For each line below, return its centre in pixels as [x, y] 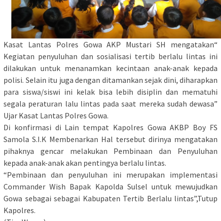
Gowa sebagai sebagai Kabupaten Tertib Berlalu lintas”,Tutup [110, 198]
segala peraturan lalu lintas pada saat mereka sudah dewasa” [110, 103]
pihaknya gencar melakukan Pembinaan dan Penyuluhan [110, 151]
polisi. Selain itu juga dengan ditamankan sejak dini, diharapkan [110, 80]
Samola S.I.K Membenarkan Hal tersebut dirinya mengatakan [110, 139]
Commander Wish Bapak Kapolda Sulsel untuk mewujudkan [110, 186]
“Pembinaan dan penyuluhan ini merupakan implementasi [110, 174]
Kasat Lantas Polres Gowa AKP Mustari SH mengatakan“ [110, 44]
